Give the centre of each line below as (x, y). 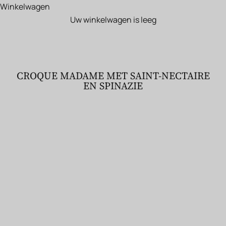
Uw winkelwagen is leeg (113, 20)
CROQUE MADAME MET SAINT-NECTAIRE (113, 76)
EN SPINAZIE (113, 86)
